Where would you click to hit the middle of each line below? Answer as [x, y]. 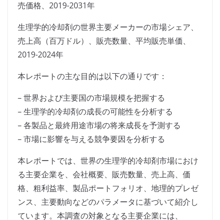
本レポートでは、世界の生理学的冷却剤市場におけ [108, 161]
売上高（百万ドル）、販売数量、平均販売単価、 [104, 41]
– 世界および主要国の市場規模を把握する [91, 98]
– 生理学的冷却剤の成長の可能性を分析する [95, 112]
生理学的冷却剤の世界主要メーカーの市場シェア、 [108, 27]
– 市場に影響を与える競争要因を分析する [91, 139]
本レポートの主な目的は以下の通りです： [92, 76]
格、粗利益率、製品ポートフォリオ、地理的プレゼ [108, 188]
